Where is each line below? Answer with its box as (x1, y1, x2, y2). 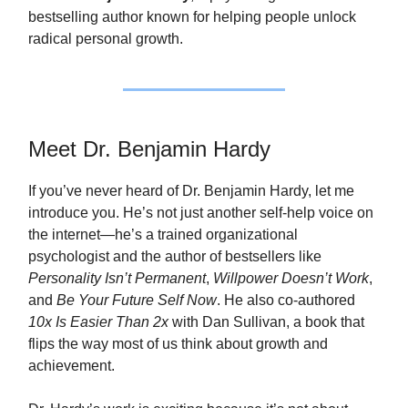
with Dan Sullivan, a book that (168, 313, 364, 330)
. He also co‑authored (217, 291, 355, 308)
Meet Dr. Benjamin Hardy (28, 136, 270, 161)
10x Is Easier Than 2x (28, 313, 168, 330)
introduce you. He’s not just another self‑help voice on (28, 204, 373, 220)
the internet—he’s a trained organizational (28, 226, 298, 242)
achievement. (28, 357, 115, 373)
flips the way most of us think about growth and (28, 335, 328, 352)
